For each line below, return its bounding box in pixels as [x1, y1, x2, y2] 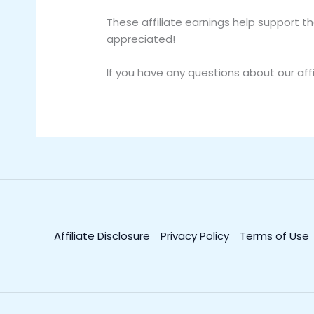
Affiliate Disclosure [54, 228, 150, 243]
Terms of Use [240, 228, 309, 243]
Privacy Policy [161, 228, 229, 243]
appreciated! [107, 31, 176, 46]
